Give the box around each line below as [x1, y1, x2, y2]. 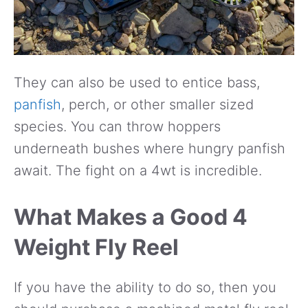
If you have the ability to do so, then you [14, 278, 276, 296]
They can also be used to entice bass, [14, 74, 260, 91]
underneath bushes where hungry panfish [14, 140, 285, 157]
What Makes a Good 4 [14, 203, 247, 230]
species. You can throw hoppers [14, 118, 221, 135]
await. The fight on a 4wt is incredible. [14, 162, 262, 179]
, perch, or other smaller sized [61, 96, 254, 113]
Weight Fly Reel [14, 233, 179, 261]
